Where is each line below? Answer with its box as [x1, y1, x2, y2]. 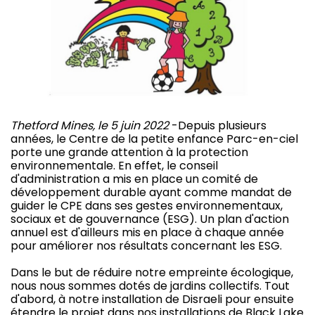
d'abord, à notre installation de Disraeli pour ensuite [11, 291, 294, 308]
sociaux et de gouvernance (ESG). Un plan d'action [11, 211, 289, 228]
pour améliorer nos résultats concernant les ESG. [11, 238, 282, 255]
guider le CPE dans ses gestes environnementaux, [11, 198, 283, 214]
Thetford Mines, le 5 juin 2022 [11, 117, 169, 134]
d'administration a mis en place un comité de [11, 171, 258, 188]
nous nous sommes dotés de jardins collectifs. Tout [11, 278, 290, 295]
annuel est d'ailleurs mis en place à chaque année [11, 224, 284, 241]
